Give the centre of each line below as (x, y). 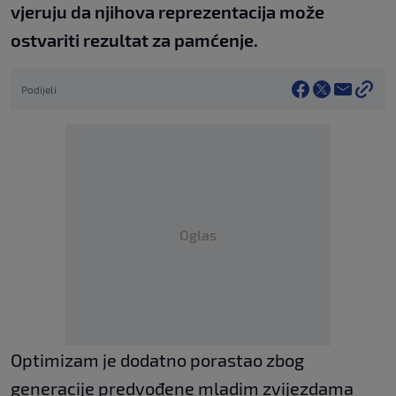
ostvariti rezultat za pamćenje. (134, 39)
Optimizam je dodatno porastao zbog (157, 359)
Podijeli (39, 89)
